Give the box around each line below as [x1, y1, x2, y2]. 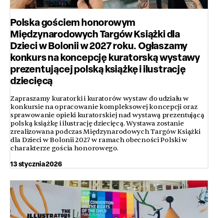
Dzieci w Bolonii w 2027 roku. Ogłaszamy [10, 39, 188, 53]
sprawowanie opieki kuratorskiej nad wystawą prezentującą [10, 111, 204, 120]
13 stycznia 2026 [10, 159, 62, 169]
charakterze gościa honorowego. [10, 144, 118, 153]
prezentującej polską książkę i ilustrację [10, 62, 186, 76]
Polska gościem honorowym [10, 16, 136, 29]
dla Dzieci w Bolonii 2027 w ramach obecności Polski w [10, 136, 188, 145]
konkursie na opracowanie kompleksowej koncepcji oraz [10, 103, 198, 111]
